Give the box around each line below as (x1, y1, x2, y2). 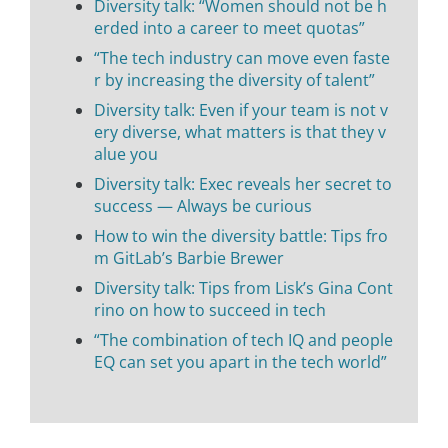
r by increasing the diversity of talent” (94, 68, 375, 91)
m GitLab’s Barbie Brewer (94, 246, 284, 269)
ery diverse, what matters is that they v (94, 120, 386, 143)
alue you (94, 142, 158, 165)
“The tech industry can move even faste (94, 46, 390, 69)
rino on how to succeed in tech (94, 298, 326, 321)
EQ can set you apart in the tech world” (94, 350, 387, 373)
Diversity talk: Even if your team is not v (94, 98, 388, 121)
